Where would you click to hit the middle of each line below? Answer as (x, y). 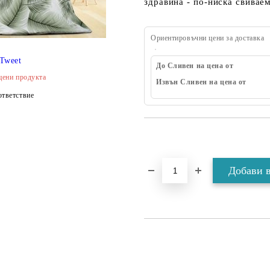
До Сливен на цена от (195, 66)
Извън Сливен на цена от (201, 82)
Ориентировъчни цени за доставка (208, 38)
